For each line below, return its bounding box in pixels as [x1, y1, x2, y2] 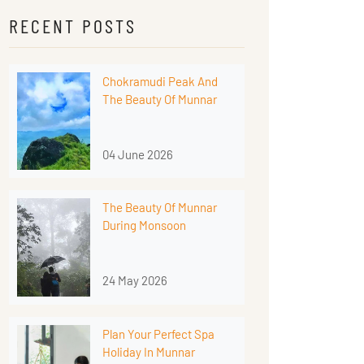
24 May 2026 [102, 273, 167, 288]
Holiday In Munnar [102, 344, 195, 359]
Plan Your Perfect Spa [102, 326, 214, 341]
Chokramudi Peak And [102, 74, 218, 89]
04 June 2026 [102, 147, 173, 162]
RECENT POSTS [9, 14, 136, 38]
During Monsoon [102, 218, 186, 233]
